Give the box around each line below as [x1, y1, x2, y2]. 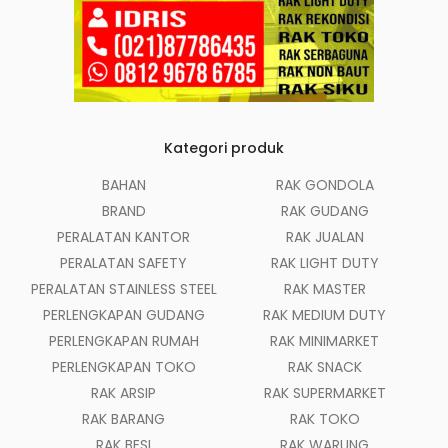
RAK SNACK [287, 357, 362, 378]
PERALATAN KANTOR [57, 227, 190, 248]
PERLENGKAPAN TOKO [51, 357, 196, 378]
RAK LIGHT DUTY [270, 253, 379, 274]
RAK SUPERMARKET [263, 383, 386, 404]
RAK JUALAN [285, 227, 364, 248]
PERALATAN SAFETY [60, 253, 187, 274]
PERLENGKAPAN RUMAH [48, 331, 199, 352]
